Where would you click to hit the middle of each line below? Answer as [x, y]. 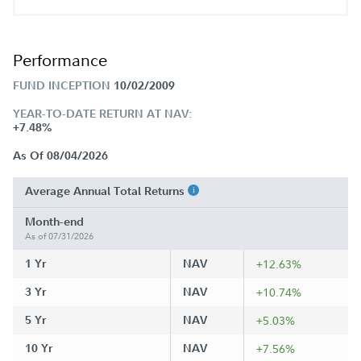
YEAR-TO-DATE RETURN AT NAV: [103, 113]
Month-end [54, 221]
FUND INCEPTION [62, 85]
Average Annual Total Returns [106, 191]
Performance [60, 60]
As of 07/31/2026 [59, 236]
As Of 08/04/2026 [60, 155]
